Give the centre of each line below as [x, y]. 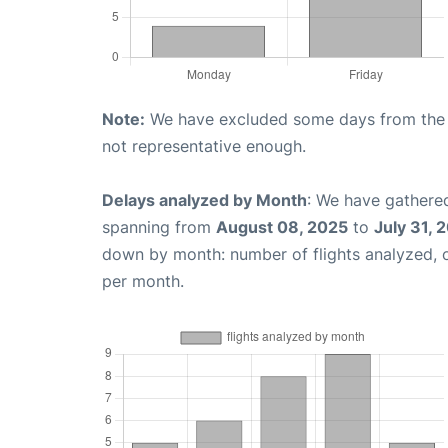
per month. [143, 280]
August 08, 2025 [282, 226]
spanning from [159, 226]
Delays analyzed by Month [204, 199]
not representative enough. [204, 145]
